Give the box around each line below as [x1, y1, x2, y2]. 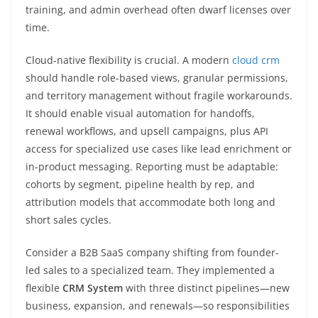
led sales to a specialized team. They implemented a [26, 263, 275, 277]
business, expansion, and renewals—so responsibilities [26, 299, 290, 312]
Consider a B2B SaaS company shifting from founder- [26, 246, 279, 259]
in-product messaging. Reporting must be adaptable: [26, 160, 278, 173]
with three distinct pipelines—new [123, 281, 290, 295]
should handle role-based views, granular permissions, [26, 71, 288, 84]
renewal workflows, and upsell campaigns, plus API [26, 124, 268, 138]
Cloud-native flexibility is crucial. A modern [26, 53, 232, 67]
